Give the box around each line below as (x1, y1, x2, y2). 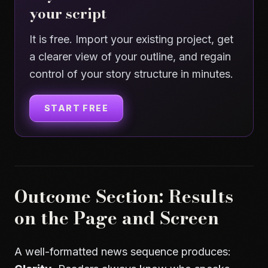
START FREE (44, 102, 108, 113)
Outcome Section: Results (14, 182, 233, 210)
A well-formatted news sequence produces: (14, 245, 231, 258)
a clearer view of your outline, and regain (29, 50, 231, 63)
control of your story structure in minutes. (29, 67, 233, 80)
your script (29, 2, 106, 25)
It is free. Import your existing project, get (29, 32, 233, 45)
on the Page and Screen (14, 203, 219, 232)
